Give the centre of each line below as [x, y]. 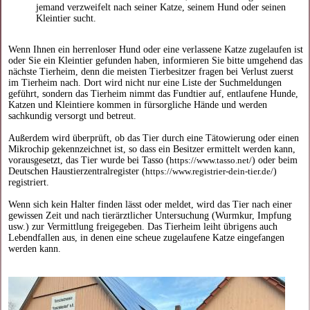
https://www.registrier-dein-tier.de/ [210, 171]
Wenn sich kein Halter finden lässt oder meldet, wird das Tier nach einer [151, 204]
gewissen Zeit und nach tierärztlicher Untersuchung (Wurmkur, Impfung [150, 215]
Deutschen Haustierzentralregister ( [77, 171]
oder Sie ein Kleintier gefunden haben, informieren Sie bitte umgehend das [156, 60]
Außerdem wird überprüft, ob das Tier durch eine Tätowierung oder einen [154, 138]
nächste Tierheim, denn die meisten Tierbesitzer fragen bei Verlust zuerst [151, 71]
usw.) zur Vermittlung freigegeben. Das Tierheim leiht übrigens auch [143, 226]
